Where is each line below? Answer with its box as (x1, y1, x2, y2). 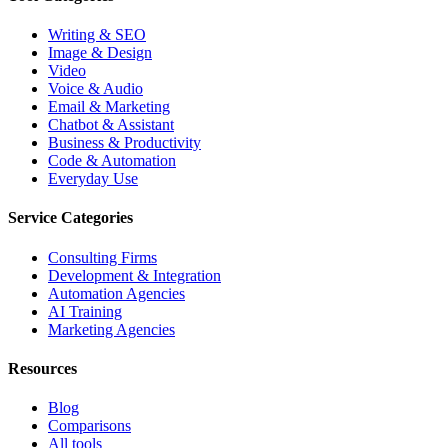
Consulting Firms (48, 248, 157, 266)
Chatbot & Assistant (48, 116, 174, 133)
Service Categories (8, 209, 133, 227)
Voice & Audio (48, 80, 143, 97)
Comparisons (48, 417, 131, 435)
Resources (8, 359, 77, 377)
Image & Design (48, 44, 152, 61)
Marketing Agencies (48, 320, 175, 338)
